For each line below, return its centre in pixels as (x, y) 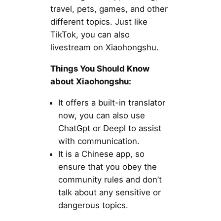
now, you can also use (101, 115)
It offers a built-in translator (111, 102)
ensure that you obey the (107, 166)
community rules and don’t (110, 179)
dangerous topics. (93, 205)
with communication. (99, 141)
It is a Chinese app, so (101, 154)
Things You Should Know (100, 69)
